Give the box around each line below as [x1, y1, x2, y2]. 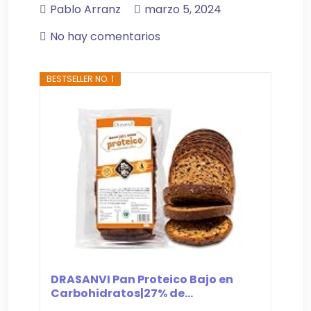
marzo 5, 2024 [144, 1, 221, 18]
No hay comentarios [50, 28, 160, 45]
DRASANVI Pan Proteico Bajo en [51, 271, 234, 288]
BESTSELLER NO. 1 [47, 73, 115, 85]
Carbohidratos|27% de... [51, 285, 194, 302]
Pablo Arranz [50, 1, 121, 18]
